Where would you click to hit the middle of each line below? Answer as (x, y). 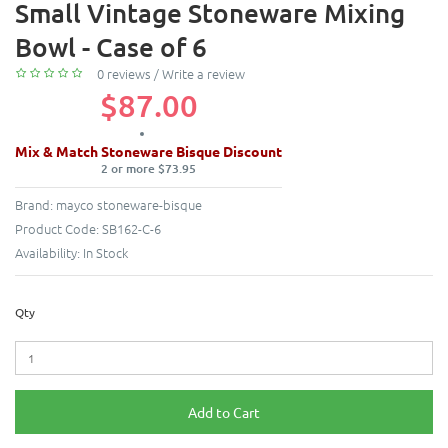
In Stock (105, 253)
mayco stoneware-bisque (129, 205)
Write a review (203, 73)
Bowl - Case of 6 (111, 46)
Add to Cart (224, 412)
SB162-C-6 (131, 229)
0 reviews (124, 73)
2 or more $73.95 (148, 169)
